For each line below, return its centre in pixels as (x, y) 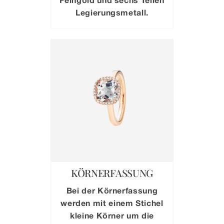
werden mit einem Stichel (112, 202)
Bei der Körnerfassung (112, 190)
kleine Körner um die (112, 215)
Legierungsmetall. (112, 12)
